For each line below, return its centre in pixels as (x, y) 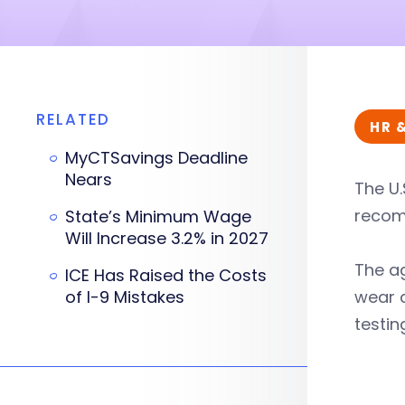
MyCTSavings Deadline (156, 158)
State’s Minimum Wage (158, 217)
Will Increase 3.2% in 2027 (167, 238)
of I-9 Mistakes (125, 297)
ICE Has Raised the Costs (166, 275)
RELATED (73, 119)
